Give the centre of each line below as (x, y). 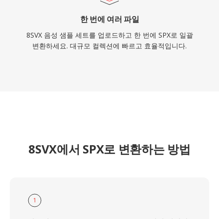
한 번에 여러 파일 (109, 19)
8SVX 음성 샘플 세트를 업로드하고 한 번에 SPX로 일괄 (109, 35)
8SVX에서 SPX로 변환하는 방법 (109, 149)
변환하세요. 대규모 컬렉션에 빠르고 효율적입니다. (109, 46)
